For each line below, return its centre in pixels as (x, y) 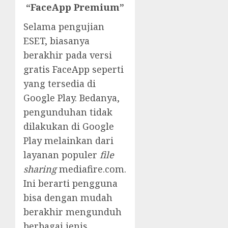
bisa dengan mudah (68, 197)
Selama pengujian (64, 26)
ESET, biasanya (56, 40)
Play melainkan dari (68, 140)
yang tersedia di (60, 83)
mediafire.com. (91, 169)
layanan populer (62, 154)
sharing (40, 169)
